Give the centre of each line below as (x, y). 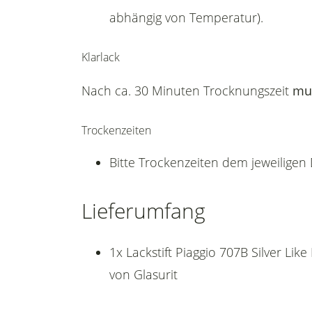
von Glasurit (143, 274)
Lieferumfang (143, 211)
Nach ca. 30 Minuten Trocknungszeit (187, 91)
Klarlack (101, 57)
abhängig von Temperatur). (186, 17)
